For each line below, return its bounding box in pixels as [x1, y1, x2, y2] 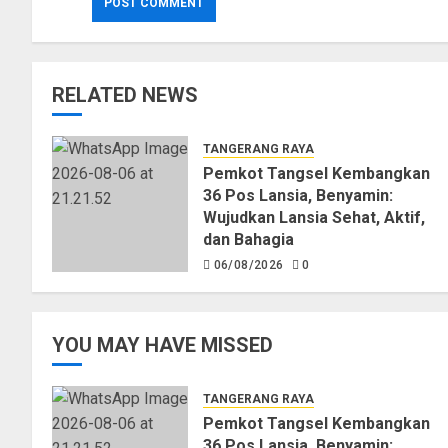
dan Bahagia [203, 230, 294, 250]
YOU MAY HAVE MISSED [52, 333, 273, 358]
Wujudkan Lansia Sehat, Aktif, [203, 208, 425, 228]
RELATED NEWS [52, 83, 198, 108]
